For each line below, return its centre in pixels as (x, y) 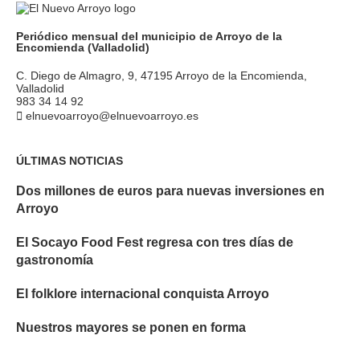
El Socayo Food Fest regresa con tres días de (155, 242)
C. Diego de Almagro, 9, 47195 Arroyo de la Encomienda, (162, 76)
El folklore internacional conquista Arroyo (143, 294)
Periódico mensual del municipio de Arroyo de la (149, 36)
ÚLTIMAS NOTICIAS (70, 161)
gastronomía (55, 260)
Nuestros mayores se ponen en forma (131, 327)
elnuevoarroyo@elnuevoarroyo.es (112, 116)
